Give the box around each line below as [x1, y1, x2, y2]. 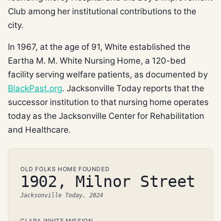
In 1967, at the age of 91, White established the [8, 41, 190, 51]
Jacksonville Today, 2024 [20, 191, 103, 199]
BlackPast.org [8, 83, 62, 93]
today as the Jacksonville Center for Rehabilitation [8, 110, 204, 120]
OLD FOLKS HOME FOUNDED [20, 165, 110, 172]
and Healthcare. [8, 124, 71, 134]
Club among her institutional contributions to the [8, 6, 196, 16]
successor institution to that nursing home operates [8, 97, 209, 107]
